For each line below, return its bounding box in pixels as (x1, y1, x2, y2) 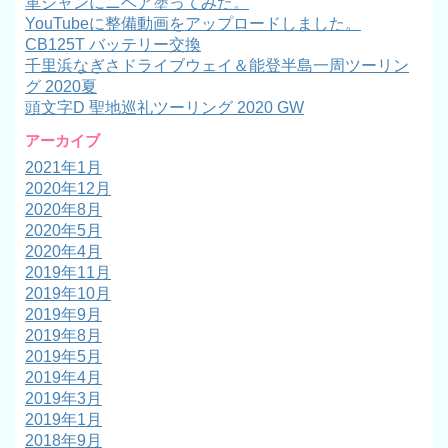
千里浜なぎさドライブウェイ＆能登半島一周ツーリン (25, 57, 409, 74)
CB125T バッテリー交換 (25, 36, 201, 53)
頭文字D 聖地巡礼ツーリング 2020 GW (25, 99, 304, 116)
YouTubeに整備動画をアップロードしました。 (25, 15, 361, 32)
